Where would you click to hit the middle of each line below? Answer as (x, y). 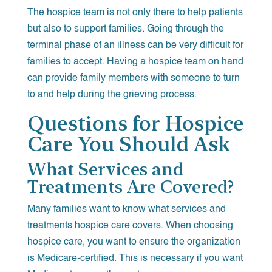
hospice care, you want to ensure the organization (134, 242)
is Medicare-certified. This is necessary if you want (135, 258)
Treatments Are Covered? (130, 186)
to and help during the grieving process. (112, 94)
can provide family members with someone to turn (133, 78)
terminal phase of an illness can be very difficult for (135, 45)
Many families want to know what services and (126, 209)
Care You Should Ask (128, 144)
